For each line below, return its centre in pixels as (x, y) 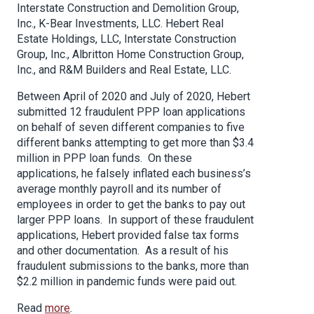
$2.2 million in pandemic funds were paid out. (127, 282)
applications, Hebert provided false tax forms (128, 235)
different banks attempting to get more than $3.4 (135, 143)
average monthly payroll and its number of (119, 189)
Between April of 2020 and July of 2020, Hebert (134, 97)
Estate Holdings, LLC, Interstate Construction (127, 39)
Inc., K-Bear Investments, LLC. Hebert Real (120, 24)
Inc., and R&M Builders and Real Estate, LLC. (124, 70)
